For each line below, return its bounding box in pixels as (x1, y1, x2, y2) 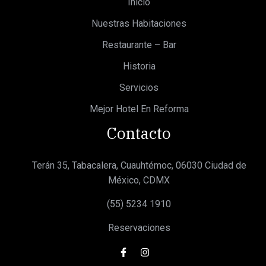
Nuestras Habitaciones (91, 18, 186, 30)
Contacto (107, 123, 171, 144)
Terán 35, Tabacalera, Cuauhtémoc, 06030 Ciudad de (31, 160, 246, 172)
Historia (122, 61, 156, 72)
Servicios (119, 82, 159, 94)
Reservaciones (107, 222, 170, 234)
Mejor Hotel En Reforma (89, 103, 189, 115)
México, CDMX (108, 175, 170, 186)
